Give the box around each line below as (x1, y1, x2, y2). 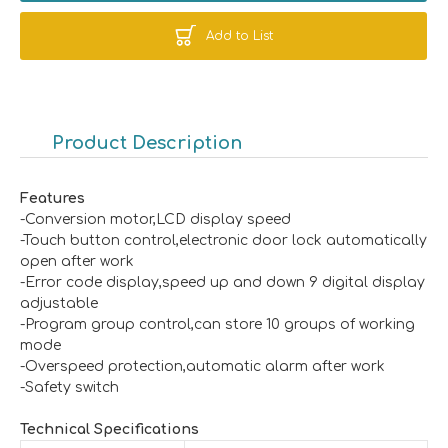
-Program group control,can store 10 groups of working (20, 316, 415, 332)
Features (20, 190, 85, 206)
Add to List (205, 28, 273, 43)
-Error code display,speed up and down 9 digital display (20, 274, 425, 290)
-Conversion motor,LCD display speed (20, 211, 291, 227)
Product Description (52, 132, 242, 153)
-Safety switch (20, 379, 119, 395)
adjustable (20, 295, 98, 311)
